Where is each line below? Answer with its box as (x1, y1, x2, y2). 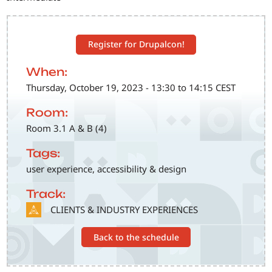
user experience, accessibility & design (26, 163, 187, 175)
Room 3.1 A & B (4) (26, 122, 107, 135)
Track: (26, 187, 66, 201)
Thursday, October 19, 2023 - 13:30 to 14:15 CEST (26, 81, 236, 94)
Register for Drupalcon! (87, 38, 185, 50)
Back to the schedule (93, 231, 179, 243)
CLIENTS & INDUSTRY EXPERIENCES (50, 203, 199, 216)
